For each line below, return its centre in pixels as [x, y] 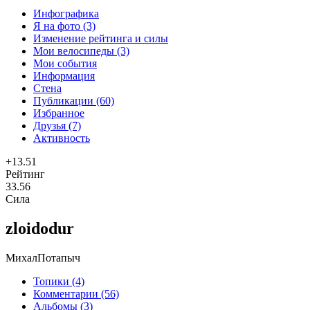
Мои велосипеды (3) [81, 51]
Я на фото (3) [64, 26]
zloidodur [40, 228]
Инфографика [66, 13]
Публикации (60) [74, 100]
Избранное [59, 113]
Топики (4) [59, 281]
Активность [62, 138]
